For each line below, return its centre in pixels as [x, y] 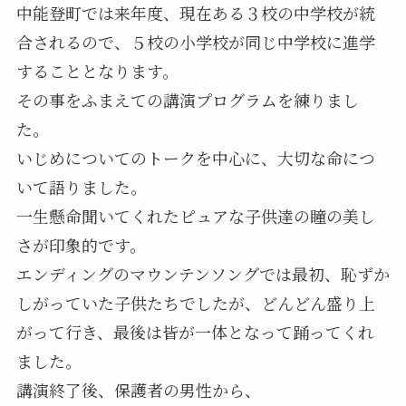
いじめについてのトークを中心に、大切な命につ [195, 157]
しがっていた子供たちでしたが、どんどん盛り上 [195, 302]
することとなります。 [97, 70]
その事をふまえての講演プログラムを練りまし [187, 99]
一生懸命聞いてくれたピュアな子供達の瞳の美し [195, 215]
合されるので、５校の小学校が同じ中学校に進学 [195, 41]
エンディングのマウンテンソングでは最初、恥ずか [203, 273]
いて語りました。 [81, 186]
